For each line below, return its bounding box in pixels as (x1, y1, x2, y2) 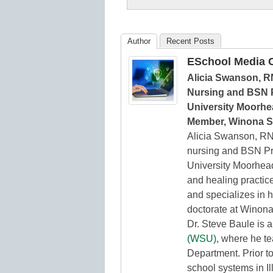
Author (127, 37, 151, 46)
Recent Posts (166, 37, 214, 46)
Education (136, 21, 183, 32)
